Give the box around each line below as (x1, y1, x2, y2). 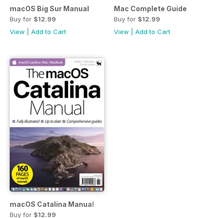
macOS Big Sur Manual (10, 4, 89, 13)
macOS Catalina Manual (10, 200, 94, 209)
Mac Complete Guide (114, 4, 187, 13)
